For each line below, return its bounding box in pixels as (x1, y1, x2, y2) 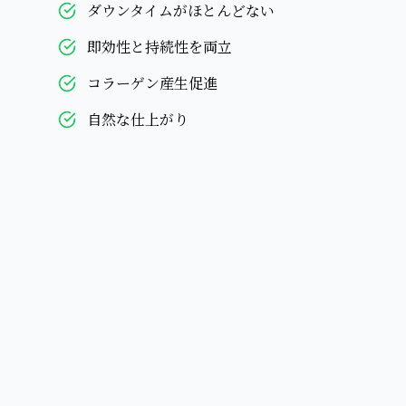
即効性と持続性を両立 (87, 36, 232, 57)
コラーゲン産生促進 (87, 72, 217, 93)
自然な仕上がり (87, 109, 188, 130)
